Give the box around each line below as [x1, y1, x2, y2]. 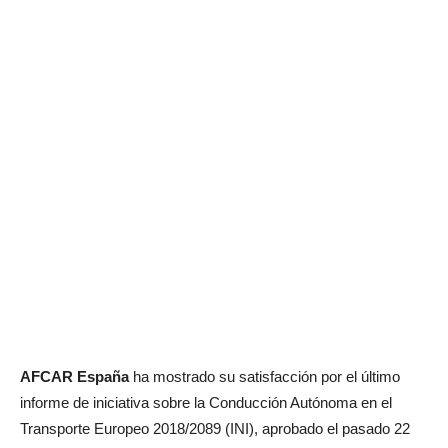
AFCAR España [20, 368, 129, 385]
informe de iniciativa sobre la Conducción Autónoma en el [20, 394, 392, 411]
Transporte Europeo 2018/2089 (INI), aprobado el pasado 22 [20, 420, 410, 437]
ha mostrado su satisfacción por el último [129, 368, 400, 385]
